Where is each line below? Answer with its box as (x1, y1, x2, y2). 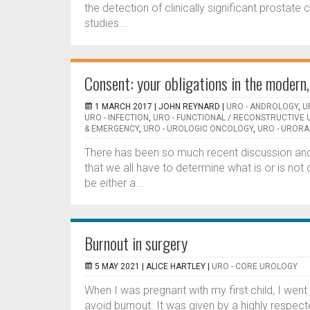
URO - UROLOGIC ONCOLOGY (143, 124, 253, 134)
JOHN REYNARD (158, 102, 220, 111)
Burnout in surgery (84, 230, 188, 255)
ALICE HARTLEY (146, 262, 206, 271)
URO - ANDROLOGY (226, 102, 298, 111)
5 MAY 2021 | (95, 262, 146, 271)
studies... (84, 17, 127, 30)
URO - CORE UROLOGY (212, 262, 298, 271)
